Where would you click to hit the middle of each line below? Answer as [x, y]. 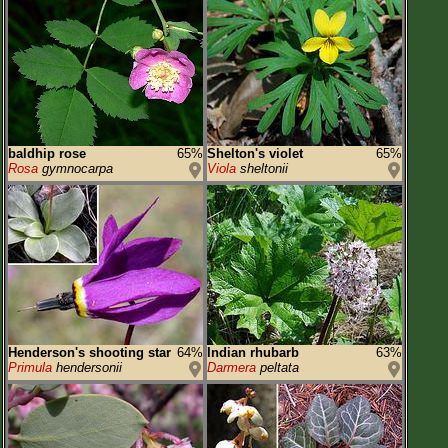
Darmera [231, 367]
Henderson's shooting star [89, 352]
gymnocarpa [75, 168]
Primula [30, 367]
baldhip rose [47, 153]
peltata [277, 367]
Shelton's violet [255, 153]
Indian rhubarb [253, 352]
